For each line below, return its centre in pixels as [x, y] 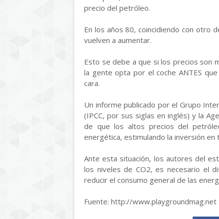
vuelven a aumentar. [118, 40]
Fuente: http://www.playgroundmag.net [150, 201]
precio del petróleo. [117, 8]
